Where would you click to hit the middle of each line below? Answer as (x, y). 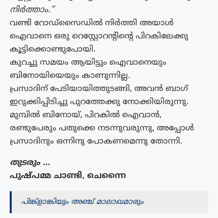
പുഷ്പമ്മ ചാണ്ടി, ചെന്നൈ (68, 176)
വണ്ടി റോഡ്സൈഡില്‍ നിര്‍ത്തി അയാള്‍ (92, 23)
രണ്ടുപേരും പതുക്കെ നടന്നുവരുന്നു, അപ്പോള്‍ (102, 128)
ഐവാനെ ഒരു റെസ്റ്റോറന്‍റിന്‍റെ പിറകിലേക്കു (99, 36)
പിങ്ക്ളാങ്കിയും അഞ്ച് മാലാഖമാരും (82, 202)
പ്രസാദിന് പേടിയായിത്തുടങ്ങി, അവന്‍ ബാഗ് (99, 89)
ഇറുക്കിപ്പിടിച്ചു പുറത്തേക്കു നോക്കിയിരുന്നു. (99, 102)
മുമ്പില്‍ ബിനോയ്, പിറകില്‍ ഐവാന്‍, (86, 115)
